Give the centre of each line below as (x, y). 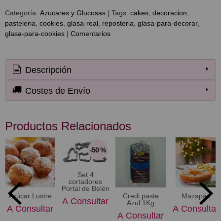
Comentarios (91, 33)
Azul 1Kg (141, 203)
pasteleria (20, 23)
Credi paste (141, 196)
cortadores (85, 181)
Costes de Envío (57, 91)
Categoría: (22, 13)
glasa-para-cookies (35, 33)
